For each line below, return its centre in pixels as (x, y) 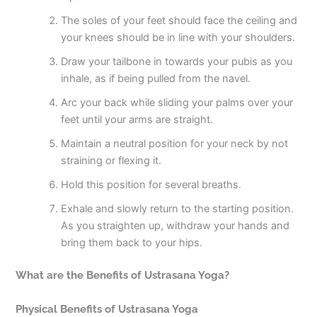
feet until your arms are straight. (137, 120)
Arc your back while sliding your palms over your (177, 103)
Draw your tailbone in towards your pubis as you (177, 62)
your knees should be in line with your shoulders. (178, 38)
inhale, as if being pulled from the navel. (156, 79)
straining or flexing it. (111, 161)
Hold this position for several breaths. (151, 185)
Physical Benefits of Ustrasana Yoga (107, 309)
